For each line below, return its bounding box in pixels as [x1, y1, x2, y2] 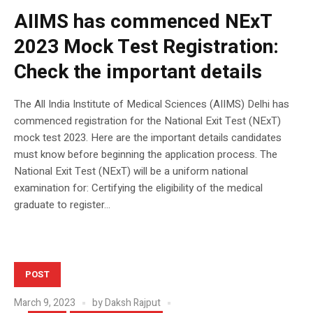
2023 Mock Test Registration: [14, 32, 279, 61]
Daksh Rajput [105, 295, 161, 310]
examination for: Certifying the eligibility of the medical [14, 180, 263, 196]
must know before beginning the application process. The [14, 146, 277, 162]
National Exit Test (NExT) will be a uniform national [14, 163, 248, 179]
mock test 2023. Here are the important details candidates [14, 129, 282, 145]
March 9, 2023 [14, 295, 75, 310]
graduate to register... [14, 196, 110, 212]
